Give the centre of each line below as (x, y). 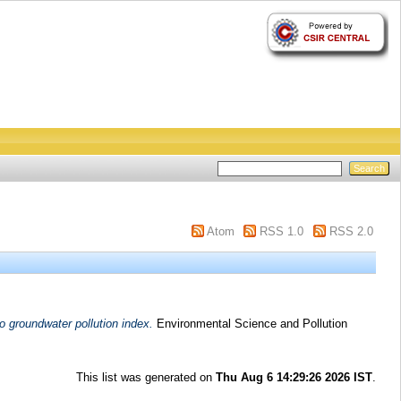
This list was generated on (146, 377)
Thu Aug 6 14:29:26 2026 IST (294, 377)
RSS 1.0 (282, 231)
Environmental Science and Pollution (250, 323)
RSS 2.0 (351, 231)
